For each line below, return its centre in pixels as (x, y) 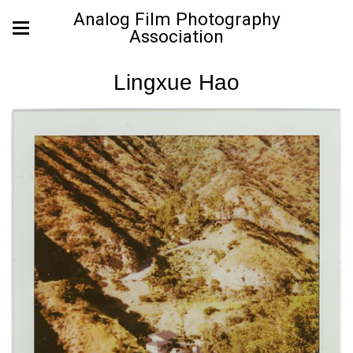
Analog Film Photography (176, 19)
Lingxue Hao (176, 82)
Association (176, 37)
